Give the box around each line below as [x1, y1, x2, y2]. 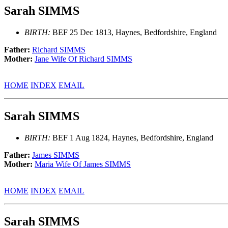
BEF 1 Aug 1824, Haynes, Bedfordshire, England [50, 133, 213, 142]
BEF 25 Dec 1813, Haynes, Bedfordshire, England [50, 27, 217, 37]
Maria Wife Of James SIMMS [35, 159, 131, 168]
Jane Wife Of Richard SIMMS [35, 54, 132, 63]
